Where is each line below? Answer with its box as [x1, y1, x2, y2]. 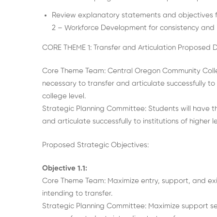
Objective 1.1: [42, 165, 87, 172]
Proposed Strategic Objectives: [42, 141, 149, 149]
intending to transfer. [42, 190, 112, 197]
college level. [42, 93, 86, 100]
